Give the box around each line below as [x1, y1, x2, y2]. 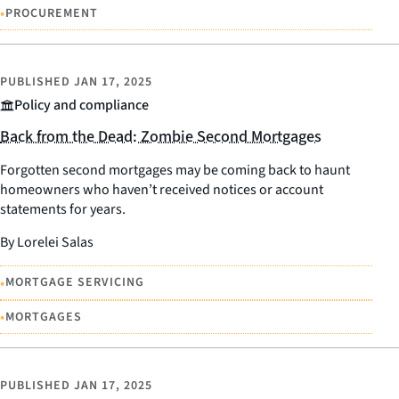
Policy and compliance [14, 95, 149, 116]
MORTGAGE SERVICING [5, 273, 144, 291]
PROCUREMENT [5, 4, 98, 22]
